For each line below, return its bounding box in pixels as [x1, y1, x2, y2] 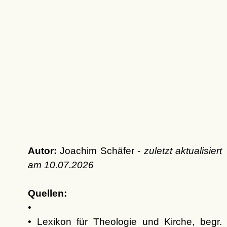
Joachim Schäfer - [56, 145, 144, 156]
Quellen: [27, 187, 67, 199]
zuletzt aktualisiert [143, 145, 222, 156]
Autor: [27, 145, 57, 156]
